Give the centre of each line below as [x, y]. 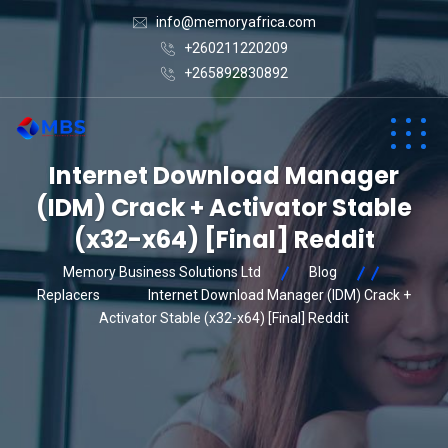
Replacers [68, 295]
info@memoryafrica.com [235, 22]
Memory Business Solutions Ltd [162, 272]
